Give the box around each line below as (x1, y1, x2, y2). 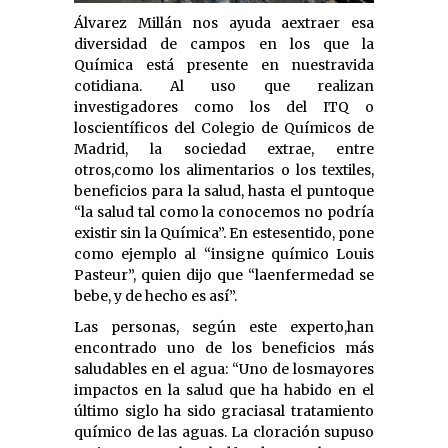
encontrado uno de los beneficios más (74, 338, 374, 357)
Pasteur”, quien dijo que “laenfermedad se (74, 265, 374, 284)
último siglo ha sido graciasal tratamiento (74, 401, 374, 420)
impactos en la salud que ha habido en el (74, 380, 374, 399)
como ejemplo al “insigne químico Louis (74, 244, 374, 263)
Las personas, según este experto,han (74, 317, 374, 336)
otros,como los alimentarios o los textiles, (74, 160, 374, 179)
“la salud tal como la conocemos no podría (74, 202, 374, 221)
